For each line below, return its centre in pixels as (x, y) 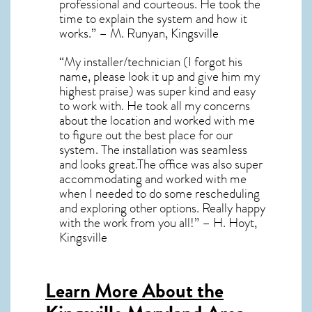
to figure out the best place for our (146, 135)
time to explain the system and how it (153, 19)
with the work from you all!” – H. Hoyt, (158, 223)
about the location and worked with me (157, 120)
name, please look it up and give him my (159, 77)
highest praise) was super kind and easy (157, 91)
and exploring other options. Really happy (162, 208)
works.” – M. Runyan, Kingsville (139, 33)
